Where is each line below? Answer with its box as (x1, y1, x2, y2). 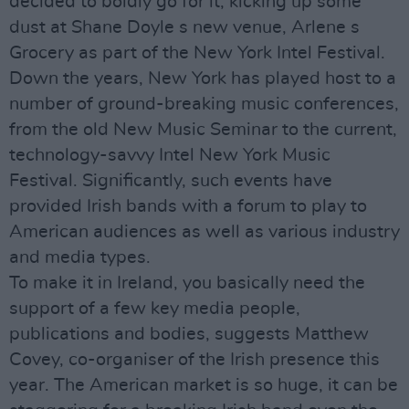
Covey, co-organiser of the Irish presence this (9, 351, 380, 369)
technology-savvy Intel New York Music (9, 146, 330, 164)
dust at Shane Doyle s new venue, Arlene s (9, 18, 360, 37)
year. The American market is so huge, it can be (9, 376, 398, 394)
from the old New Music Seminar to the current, (9, 121, 397, 139)
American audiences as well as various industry (9, 223, 400, 241)
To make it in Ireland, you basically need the (9, 274, 365, 292)
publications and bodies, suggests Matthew (9, 325, 369, 343)
